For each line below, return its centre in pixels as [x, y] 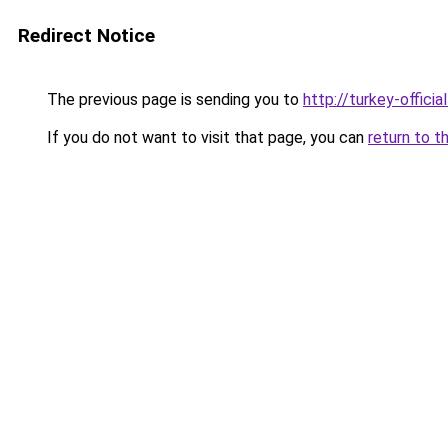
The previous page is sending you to [173, 99]
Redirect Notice [86, 35]
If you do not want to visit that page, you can [205, 137]
